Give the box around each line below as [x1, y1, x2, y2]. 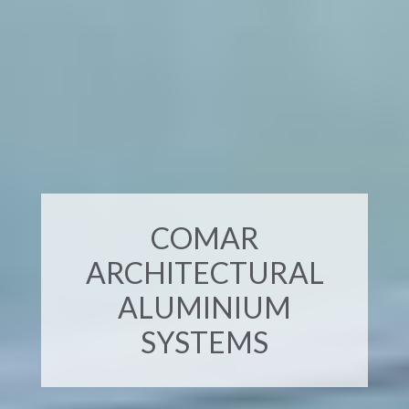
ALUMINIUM [118, 288, 291, 325]
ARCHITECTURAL [85, 254, 324, 290]
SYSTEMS [141, 323, 268, 360]
